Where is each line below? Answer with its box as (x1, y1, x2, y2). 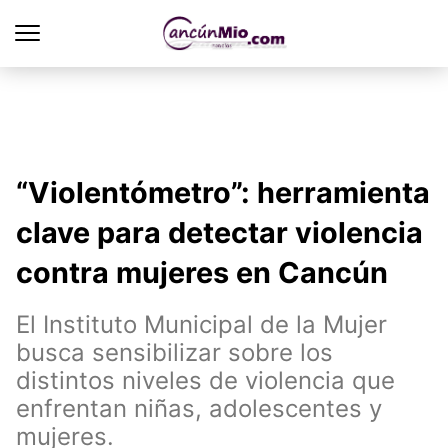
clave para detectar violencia (16, 215, 423, 250)
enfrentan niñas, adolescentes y (16, 394, 382, 423)
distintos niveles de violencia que (16, 366, 395, 395)
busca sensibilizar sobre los (16, 338, 333, 367)
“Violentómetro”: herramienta (16, 175, 430, 210)
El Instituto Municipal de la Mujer (16, 310, 387, 339)
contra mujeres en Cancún (16, 255, 388, 290)
